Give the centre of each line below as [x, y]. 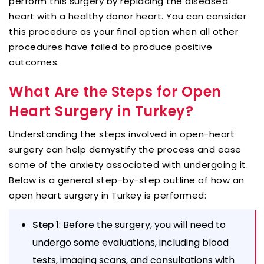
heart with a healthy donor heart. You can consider [128, 16]
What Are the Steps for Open [115, 91]
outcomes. [35, 62]
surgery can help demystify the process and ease [125, 149]
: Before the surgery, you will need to [142, 225]
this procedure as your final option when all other [123, 31]
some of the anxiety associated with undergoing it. [128, 164]
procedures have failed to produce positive [110, 47]
